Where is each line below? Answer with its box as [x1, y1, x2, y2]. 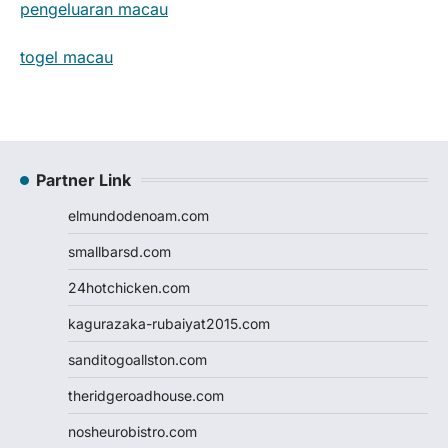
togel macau [20, 46, 113, 67]
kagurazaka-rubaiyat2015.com [68, 314, 270, 332]
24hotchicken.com [68, 278, 190, 296]
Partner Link [36, 169, 131, 190]
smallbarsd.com [68, 242, 171, 260]
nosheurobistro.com [68, 422, 197, 440]
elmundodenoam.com [68, 206, 209, 224]
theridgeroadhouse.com [68, 386, 224, 404]
